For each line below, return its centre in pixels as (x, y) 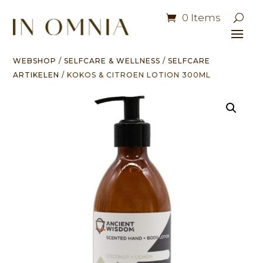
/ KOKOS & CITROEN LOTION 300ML (135, 75)
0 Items (201, 18)
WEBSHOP (35, 61)
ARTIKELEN (36, 75)
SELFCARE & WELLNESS (112, 61)
